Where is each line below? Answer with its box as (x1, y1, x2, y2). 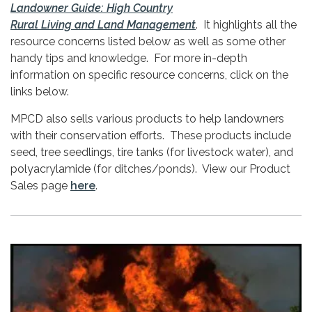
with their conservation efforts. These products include (10, 129, 291, 143)
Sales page (10, 179, 70, 193)
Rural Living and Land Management (10, 18, 196, 32)
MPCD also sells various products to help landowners (10, 112, 284, 126)
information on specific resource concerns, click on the (10, 68, 288, 82)
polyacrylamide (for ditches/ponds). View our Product (10, 162, 290, 176)
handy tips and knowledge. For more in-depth (10, 52, 247, 65)
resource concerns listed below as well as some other (10, 35, 286, 49)
